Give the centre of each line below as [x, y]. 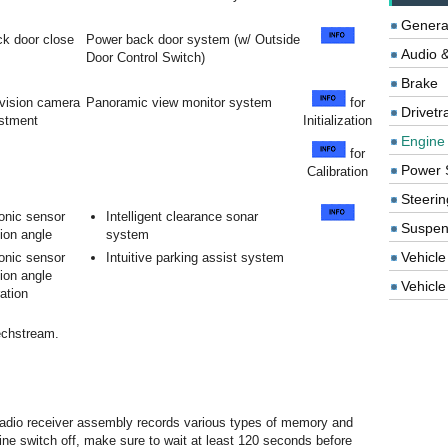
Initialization [337, 120]
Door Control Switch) [145, 57]
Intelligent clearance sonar [182, 216]
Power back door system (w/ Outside [193, 39]
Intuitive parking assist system [195, 257]
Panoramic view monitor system [179, 102]
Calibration [337, 171]
